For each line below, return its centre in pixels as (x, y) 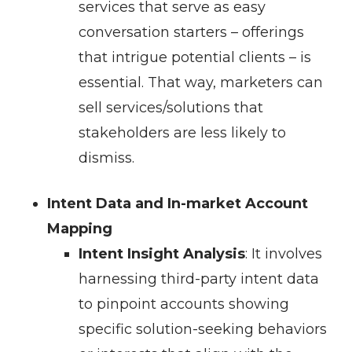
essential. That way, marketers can (201, 83)
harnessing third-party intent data (199, 279)
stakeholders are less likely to (182, 133)
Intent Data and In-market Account (178, 204)
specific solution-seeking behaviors (203, 330)
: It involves (284, 254)
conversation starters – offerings (191, 33)
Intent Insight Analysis (162, 254)
